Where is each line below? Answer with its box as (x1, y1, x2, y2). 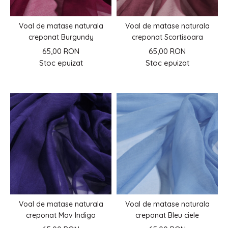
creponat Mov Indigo (26, 211, 96, 220)
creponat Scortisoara (131, 33, 203, 42)
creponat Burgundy (28, 33, 94, 42)
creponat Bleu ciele (135, 211, 199, 220)
